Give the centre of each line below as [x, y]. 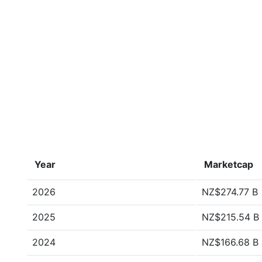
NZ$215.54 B [230, 217]
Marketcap [229, 164]
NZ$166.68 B [230, 242]
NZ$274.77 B [230, 192]
